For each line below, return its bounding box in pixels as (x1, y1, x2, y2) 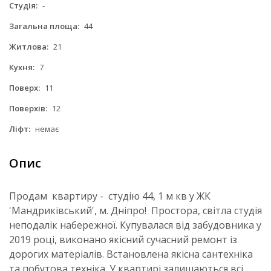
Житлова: (9, 41, 48, 52)
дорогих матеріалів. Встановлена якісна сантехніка (9, 247, 253, 261)
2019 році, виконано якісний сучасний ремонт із (9, 232, 237, 246)
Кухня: (9, 61, 34, 73)
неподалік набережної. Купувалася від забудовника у (9, 218, 261, 232)
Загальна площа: (9, 20, 79, 31)
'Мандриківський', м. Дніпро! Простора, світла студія (9, 203, 262, 217)
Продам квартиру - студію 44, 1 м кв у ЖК (9, 189, 211, 203)
